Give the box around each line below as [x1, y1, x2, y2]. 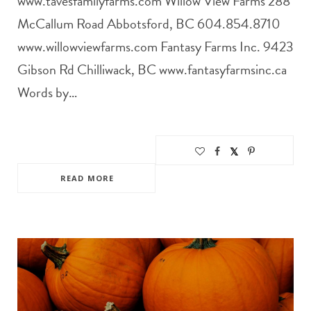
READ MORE [60, 173, 114, 184]
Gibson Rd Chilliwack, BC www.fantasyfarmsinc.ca [17, 59, 287, 81]
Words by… [17, 82, 77, 103]
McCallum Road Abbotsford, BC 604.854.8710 [17, 13, 280, 35]
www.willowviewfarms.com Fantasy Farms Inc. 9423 [17, 36, 294, 58]
